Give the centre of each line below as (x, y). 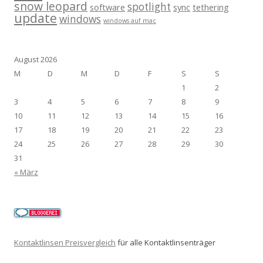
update (36, 18)
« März (26, 172)
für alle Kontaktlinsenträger (166, 242)
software (107, 7)
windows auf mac (130, 21)
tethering (211, 7)
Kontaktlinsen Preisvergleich (65, 242)
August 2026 (36, 59)
